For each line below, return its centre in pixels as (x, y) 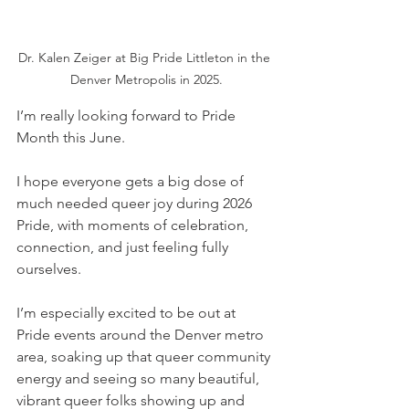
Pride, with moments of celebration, (134, 225)
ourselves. (51, 269)
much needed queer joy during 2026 (136, 203)
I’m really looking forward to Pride (128, 115)
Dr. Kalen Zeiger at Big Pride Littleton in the (146, 58)
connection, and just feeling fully (124, 247)
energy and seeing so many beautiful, (140, 378)
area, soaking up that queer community (145, 357)
